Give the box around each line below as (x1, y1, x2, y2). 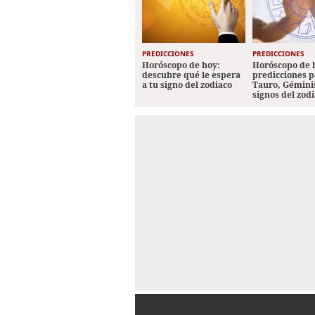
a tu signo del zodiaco (142, 79, 232, 91)
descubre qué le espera (142, 69, 240, 82)
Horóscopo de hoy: (142, 59, 220, 72)
